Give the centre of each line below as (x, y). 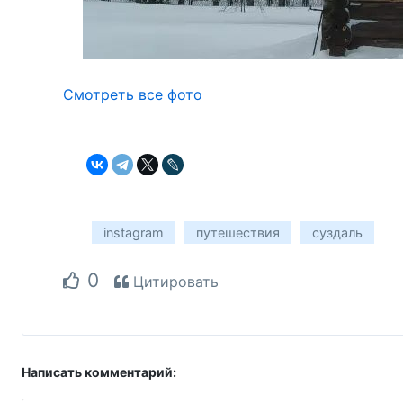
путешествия (238, 233)
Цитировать (174, 282)
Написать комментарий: (99, 372)
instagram (134, 233)
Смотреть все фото (133, 94)
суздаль (337, 233)
